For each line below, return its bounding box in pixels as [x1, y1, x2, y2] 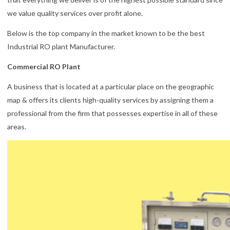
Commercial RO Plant [7, 62, 81, 71]
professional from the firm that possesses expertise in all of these [7, 109, 218, 118]
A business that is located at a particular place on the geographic [7, 82, 214, 91]
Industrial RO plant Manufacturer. [7, 42, 115, 51]
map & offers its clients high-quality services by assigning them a [7, 95, 214, 105]
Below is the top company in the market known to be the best [7, 28, 205, 37]
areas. [7, 122, 26, 131]
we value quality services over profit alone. [7, 8, 143, 17]
